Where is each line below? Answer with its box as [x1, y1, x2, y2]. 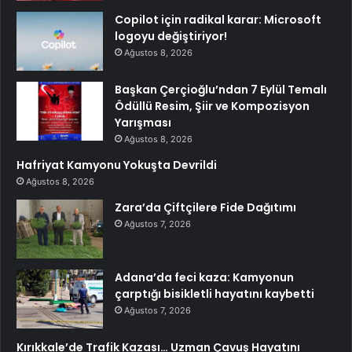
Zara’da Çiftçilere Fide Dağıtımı [115, 200, 296, 215]
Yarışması [115, 115, 171, 130]
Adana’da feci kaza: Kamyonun [115, 269, 294, 285]
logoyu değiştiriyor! [115, 28, 227, 44]
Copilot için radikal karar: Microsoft [115, 12, 321, 27]
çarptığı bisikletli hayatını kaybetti [115, 286, 314, 302]
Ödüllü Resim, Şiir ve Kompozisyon [115, 98, 310, 114]
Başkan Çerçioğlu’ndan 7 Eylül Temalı [115, 82, 327, 97]
